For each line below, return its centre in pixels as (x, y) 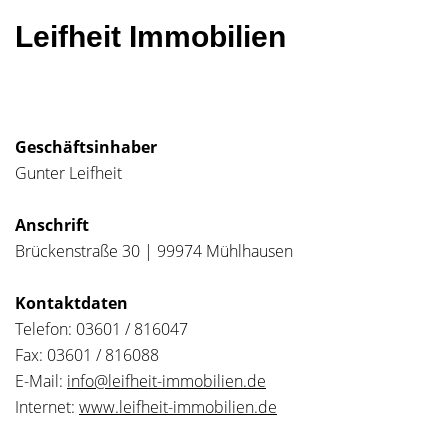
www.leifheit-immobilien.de (178, 407)
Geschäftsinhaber (86, 147)
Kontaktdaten (71, 303)
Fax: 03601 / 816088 (87, 355)
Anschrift (52, 225)
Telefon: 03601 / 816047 (101, 329)
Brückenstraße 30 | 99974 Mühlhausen (154, 251)
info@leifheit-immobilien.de (166, 381)
